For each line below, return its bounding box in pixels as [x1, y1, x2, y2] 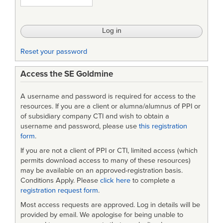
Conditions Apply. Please [20, 176, 100, 185]
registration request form [20, 186, 98, 195]
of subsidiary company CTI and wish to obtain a [20, 112, 169, 121]
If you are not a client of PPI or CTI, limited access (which [20, 146, 198, 155]
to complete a [130, 176, 175, 185]
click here [100, 176, 130, 185]
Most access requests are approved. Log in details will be [20, 200, 200, 209]
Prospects [15, 37, 66, 51]
